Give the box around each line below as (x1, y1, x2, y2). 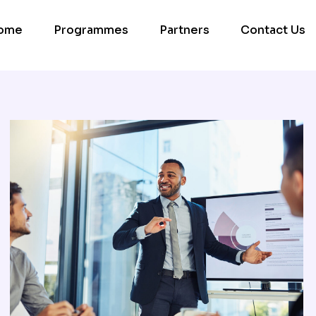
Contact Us (241, 23, 305, 37)
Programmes (54, 23, 128, 37)
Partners (159, 23, 209, 37)
